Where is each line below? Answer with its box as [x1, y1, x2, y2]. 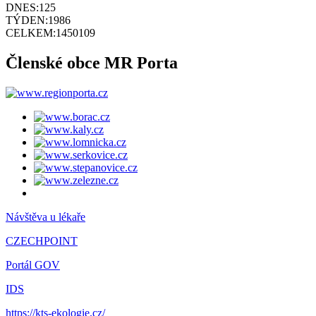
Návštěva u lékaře [6, 211, 85, 224]
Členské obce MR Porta [6, 54, 178, 73]
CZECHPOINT [6, 235, 78, 248]
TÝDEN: [6, 14, 48, 27]
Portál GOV [6, 259, 60, 272]
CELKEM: [6, 27, 56, 39]
